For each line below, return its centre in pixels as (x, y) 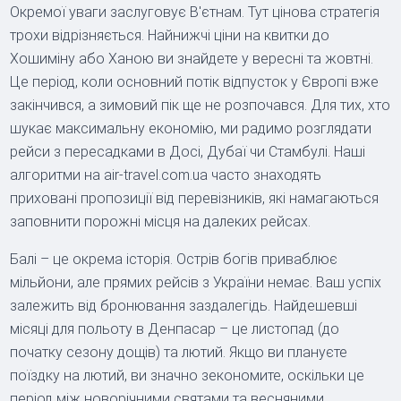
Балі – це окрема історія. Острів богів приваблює (174, 259)
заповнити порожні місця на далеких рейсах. (161, 221)
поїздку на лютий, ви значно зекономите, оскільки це (188, 375)
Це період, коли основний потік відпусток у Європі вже (195, 81)
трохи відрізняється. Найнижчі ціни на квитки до (170, 35)
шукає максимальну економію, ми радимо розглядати (191, 128)
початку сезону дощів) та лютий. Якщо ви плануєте (179, 352)
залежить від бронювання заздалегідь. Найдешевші (184, 305)
